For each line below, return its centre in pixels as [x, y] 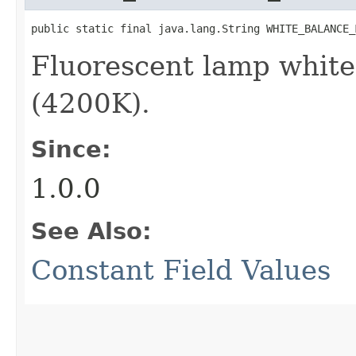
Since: [71, 149]
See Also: [91, 231]
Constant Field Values [181, 270]
